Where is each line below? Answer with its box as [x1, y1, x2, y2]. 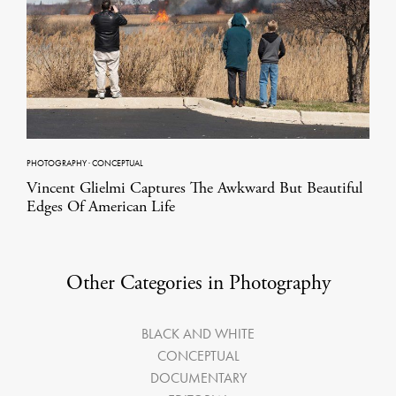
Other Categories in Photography [65, 269, 331, 296]
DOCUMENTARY [149, 368, 247, 387]
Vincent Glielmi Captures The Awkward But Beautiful [27, 177, 362, 198]
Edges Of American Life [27, 195, 175, 217]
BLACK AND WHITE [141, 324, 255, 343]
